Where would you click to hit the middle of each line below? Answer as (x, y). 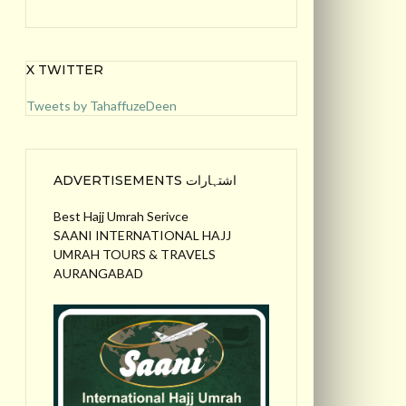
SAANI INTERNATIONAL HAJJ (142, 235)
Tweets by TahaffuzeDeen (101, 105)
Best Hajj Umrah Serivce (121, 216)
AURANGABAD (98, 273)
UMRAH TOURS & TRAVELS (135, 254)
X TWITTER (65, 69)
